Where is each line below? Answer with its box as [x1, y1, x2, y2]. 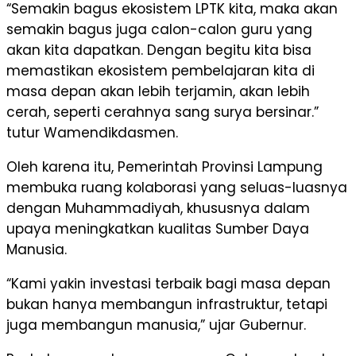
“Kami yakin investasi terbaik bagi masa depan [6, 274, 331, 294]
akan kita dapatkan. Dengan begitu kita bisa [6, 41, 311, 60]
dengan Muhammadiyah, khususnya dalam [6, 199, 310, 219]
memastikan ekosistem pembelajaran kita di [6, 61, 315, 81]
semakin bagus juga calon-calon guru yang [6, 20, 312, 40]
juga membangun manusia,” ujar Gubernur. [6, 315, 306, 335]
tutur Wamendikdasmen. [6, 123, 178, 143]
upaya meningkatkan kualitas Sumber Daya [6, 219, 309, 239]
